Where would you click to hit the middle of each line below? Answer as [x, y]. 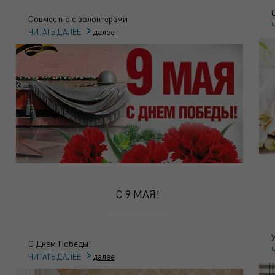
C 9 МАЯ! [137, 194]
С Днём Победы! [59, 243]
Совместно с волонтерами [78, 19]
